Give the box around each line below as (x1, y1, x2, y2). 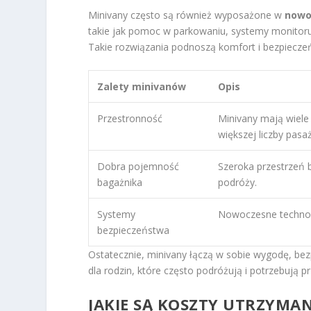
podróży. (218, 176, 258, 190)
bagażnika (97, 176, 143, 190)
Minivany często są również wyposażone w (88, 8, 285, 22)
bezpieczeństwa (97, 224, 170, 237)
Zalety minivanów (97, 80, 187, 94)
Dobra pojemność (97, 160, 180, 174)
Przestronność (97, 112, 163, 126)
